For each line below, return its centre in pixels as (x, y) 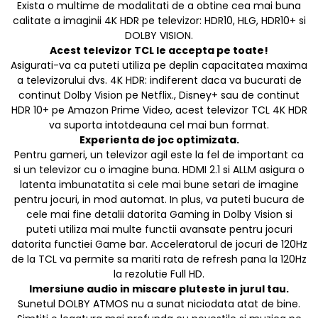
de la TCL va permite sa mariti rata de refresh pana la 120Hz (159, 259)
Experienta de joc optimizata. (159, 140)
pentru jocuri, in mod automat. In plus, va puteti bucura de (159, 200)
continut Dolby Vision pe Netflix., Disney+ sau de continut (159, 95)
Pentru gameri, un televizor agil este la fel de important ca (159, 155)
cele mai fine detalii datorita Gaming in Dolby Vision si (159, 215)
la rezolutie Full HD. (159, 274)
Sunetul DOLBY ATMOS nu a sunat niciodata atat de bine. (159, 304)
